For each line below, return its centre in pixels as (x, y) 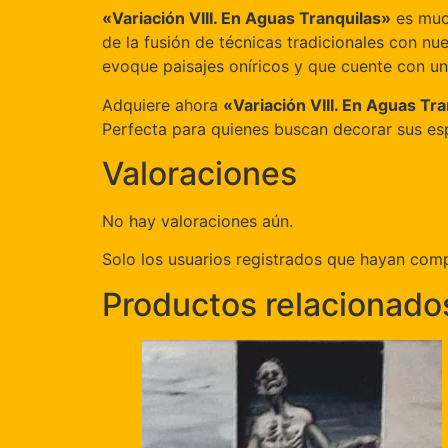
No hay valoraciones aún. (197, 221)
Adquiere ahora (162, 104)
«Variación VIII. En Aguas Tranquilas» (246, 18)
